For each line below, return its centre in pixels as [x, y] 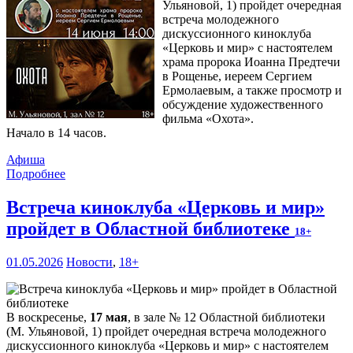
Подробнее [36, 174]
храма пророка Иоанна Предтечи [251, 62]
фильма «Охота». [208, 119]
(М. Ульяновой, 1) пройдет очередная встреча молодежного [166, 332]
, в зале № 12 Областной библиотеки [227, 318]
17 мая [109, 318]
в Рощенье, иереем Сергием [237, 76]
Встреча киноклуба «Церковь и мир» [165, 208]
